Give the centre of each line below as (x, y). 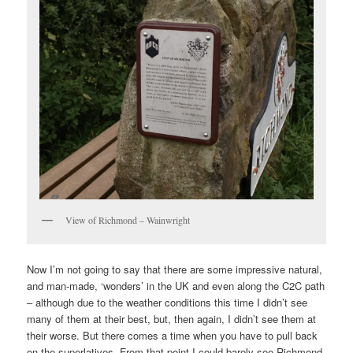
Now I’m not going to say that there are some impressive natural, (175, 269)
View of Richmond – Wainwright (128, 219)
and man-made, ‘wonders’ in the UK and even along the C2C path (176, 286)
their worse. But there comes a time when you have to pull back (173, 336)
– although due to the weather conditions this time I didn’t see (167, 303)
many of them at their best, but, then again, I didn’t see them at (172, 319)
